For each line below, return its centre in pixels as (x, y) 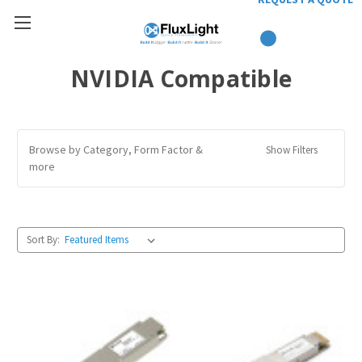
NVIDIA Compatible (181, 78)
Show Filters (293, 150)
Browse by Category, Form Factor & (116, 149)
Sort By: (43, 240)
